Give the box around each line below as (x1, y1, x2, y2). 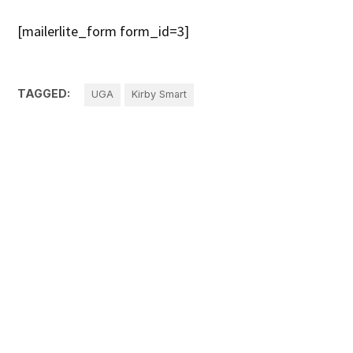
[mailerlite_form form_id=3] (17, 22, 190, 41)
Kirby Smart (131, 88, 187, 101)
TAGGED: (17, 87, 71, 101)
